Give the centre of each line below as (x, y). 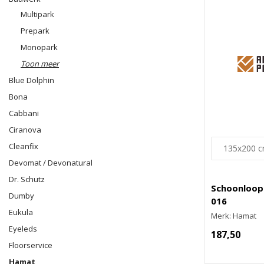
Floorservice (31, 245)
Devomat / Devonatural (51, 163)
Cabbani (24, 113)
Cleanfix (24, 146)
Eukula (21, 212)
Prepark (35, 31)
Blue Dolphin (32, 80)
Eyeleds (23, 229)
